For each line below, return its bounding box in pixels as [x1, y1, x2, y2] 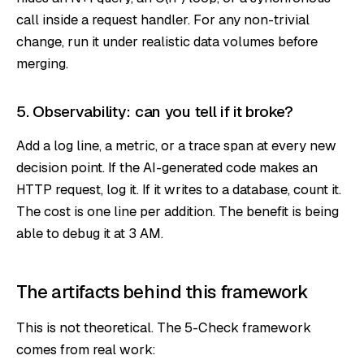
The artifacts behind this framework [16, 279, 309, 303]
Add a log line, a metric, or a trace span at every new [16, 136, 336, 154]
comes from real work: [16, 340, 156, 358]
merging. [16, 54, 68, 72]
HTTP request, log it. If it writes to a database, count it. [16, 180, 341, 198]
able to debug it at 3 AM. [16, 223, 163, 242]
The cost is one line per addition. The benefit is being [16, 201, 339, 220]
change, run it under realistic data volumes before [16, 32, 318, 50]
